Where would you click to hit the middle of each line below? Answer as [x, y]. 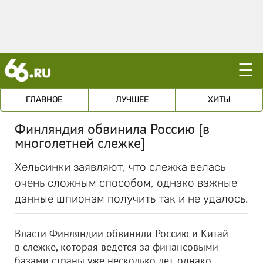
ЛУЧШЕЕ [132, 100]
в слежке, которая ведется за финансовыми [117, 247]
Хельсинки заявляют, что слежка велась [120, 167]
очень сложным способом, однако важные [126, 183]
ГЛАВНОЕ [44, 100]
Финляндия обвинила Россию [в [112, 129]
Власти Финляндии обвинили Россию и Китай [122, 233]
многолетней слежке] [80, 143]
